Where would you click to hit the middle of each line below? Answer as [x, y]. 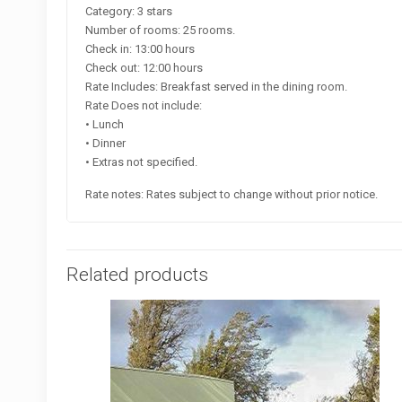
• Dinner [106, 143]
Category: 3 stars [129, 11]
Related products [138, 274]
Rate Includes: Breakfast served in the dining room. [217, 86]
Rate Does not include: [144, 105]
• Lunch [105, 124]
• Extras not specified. [142, 162]
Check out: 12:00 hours [144, 67]
